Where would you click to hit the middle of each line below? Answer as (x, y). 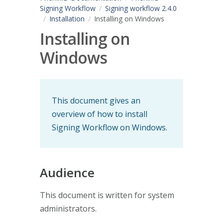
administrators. (68, 208)
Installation (67, 19)
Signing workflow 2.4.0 (141, 8)
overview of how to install (100, 114)
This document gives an (96, 100)
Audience (67, 172)
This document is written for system (107, 195)
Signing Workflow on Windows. (110, 127)
